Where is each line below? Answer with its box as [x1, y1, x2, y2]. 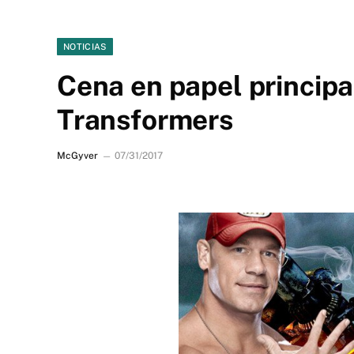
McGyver [57, 150, 98, 161]
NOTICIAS [63, 42, 107, 51]
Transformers [57, 104, 233, 136]
